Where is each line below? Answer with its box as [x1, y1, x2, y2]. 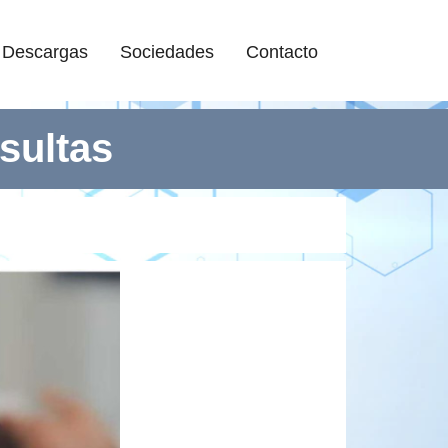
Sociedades [120, 41, 214, 59]
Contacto [246, 41, 318, 59]
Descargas [2, 41, 88, 59]
